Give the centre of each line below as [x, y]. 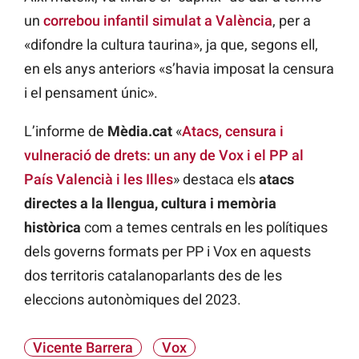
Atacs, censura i [233, 131]
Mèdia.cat [140, 131]
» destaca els [216, 179]
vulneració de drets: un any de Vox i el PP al [164, 155]
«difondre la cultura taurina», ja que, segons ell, [171, 44]
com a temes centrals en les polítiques [204, 227]
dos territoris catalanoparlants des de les [153, 275]
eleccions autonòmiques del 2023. [133, 299]
